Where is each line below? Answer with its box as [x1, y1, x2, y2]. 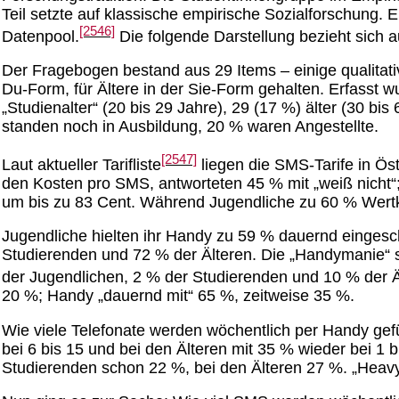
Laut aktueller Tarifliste [2, 155, 161, 174]
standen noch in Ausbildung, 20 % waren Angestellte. [2, 118, 379, 136]
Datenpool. [2, 27, 79, 45]
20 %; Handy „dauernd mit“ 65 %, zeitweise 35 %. [2, 287, 354, 305]
